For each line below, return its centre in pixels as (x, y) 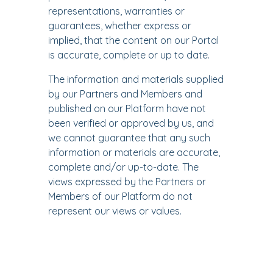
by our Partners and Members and (125, 94)
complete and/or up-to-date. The (123, 167)
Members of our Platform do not (120, 196)
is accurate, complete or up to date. (129, 55)
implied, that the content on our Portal (133, 40)
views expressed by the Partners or (127, 182)
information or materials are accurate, (134, 152)
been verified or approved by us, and (131, 123)
